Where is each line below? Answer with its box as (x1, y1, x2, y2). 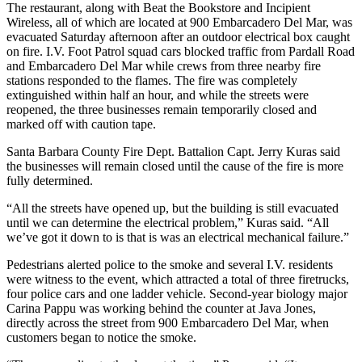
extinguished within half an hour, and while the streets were (6, 87, 309, 102)
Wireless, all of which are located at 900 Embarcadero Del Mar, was (6, 15, 352, 29)
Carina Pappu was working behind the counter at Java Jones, (6, 301, 316, 315)
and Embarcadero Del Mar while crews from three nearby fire (6, 58, 321, 73)
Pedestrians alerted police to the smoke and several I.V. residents (6, 257, 333, 271)
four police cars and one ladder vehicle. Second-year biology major (6, 286, 347, 301)
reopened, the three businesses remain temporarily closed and (6, 102, 317, 116)
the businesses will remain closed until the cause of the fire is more (6, 158, 343, 173)
